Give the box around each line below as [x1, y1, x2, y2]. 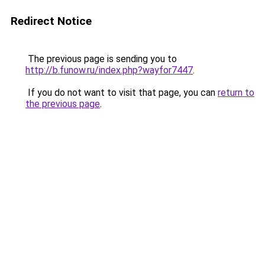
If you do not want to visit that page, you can [25, 87, 218, 98]
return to [218, 87, 254, 98]
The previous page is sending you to [25, 53, 177, 64]
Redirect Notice [11, 14, 92, 28]
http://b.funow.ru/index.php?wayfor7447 [25, 64, 193, 76]
